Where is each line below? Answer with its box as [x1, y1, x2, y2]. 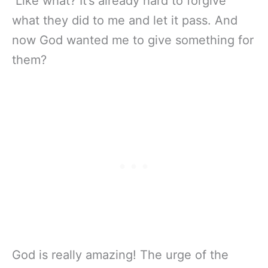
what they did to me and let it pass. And [12, 13, 237, 28]
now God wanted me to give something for [12, 33, 254, 48]
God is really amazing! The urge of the [12, 247, 229, 262]
